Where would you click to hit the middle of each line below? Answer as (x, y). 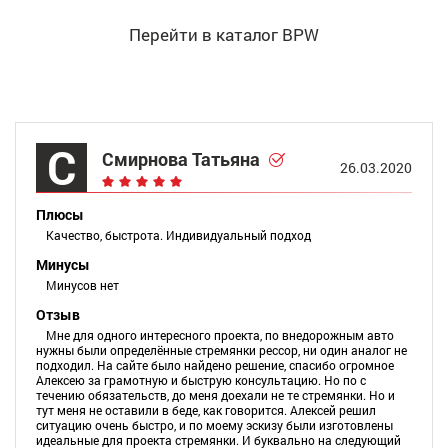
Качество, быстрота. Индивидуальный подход (178, 235)
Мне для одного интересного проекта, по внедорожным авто (220, 335)
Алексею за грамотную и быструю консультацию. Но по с (201, 380)
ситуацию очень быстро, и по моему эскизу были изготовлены (214, 425)
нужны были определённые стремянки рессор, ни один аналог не (221, 350)
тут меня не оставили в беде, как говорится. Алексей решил (206, 410)
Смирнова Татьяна (181, 158)
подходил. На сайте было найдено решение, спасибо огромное (215, 365)
